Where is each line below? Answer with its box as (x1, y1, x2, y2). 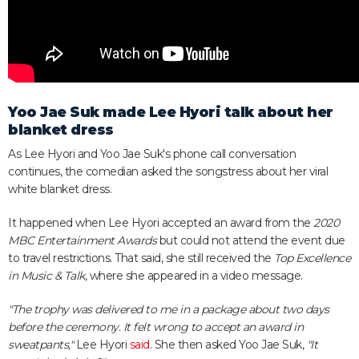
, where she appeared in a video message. (84, 268, 303, 283)
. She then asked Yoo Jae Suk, (149, 337, 307, 352)
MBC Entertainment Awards (8, 233, 156, 248)
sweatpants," (8, 337, 73, 352)
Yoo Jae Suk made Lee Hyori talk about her (8, 103, 333, 120)
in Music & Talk (8, 268, 85, 283)
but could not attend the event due (156, 233, 345, 248)
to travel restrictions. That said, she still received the (8, 251, 274, 265)
